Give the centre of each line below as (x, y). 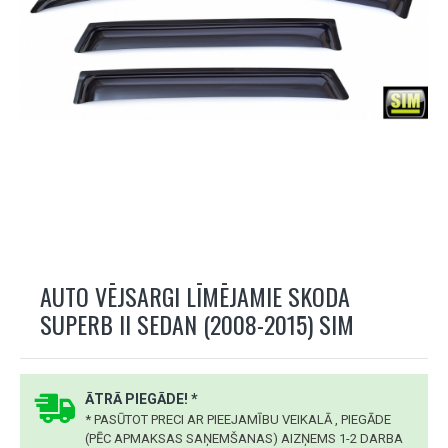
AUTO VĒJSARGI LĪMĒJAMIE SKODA (195, 296)
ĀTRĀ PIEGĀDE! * (141, 399)
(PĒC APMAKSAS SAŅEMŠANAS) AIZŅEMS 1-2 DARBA (244, 438)
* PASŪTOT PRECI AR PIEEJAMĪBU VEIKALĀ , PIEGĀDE (238, 419)
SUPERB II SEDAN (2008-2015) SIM (197, 324)
